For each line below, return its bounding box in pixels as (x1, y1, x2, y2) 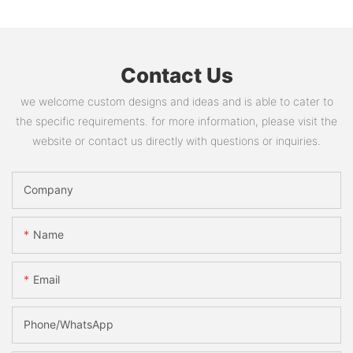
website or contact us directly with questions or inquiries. (32, 133, 321, 147)
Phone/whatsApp (24, 318, 113, 332)
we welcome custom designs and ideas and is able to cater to (20, 94, 333, 108)
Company (24, 183, 73, 197)
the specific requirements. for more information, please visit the (16, 113, 337, 128)
